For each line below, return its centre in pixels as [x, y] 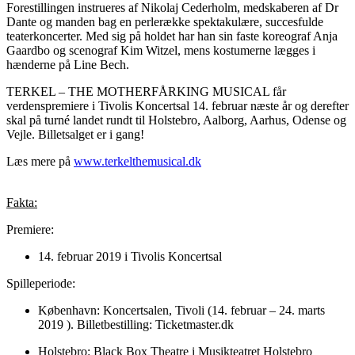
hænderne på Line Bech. [68, 65]
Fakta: [22, 203]
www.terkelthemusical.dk [137, 162]
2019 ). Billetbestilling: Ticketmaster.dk [136, 325]
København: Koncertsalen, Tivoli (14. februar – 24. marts [181, 311]
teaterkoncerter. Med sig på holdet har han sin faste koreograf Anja [172, 36]
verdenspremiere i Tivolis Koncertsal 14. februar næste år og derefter [177, 106]
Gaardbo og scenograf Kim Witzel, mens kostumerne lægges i [161, 51]
